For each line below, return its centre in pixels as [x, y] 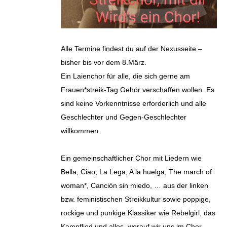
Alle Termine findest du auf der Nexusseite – [131, 49]
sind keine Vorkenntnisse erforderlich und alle [134, 103]
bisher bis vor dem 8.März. [104, 62]
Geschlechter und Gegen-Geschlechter [124, 117]
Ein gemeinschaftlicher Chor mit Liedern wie [131, 158]
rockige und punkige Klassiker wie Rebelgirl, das [138, 213]
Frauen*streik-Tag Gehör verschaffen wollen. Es [138, 90]
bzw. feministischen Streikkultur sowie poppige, [136, 199]
